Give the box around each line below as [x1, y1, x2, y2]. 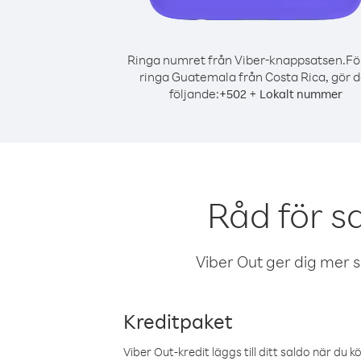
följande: [168, 85, 219, 102]
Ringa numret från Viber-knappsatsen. [127, 52, 346, 68]
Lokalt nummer [259, 86, 342, 102]
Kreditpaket [123, 308, 233, 334]
